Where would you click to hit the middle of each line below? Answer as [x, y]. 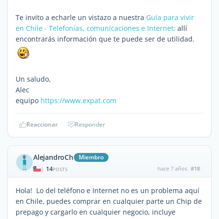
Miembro [91, 157]
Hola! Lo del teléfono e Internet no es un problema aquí [108, 190]
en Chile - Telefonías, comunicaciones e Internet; [96, 28]
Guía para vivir [170, 17]
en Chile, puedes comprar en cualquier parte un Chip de [109, 201]
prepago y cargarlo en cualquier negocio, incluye [96, 212]
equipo [28, 100]
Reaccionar [42, 124]
